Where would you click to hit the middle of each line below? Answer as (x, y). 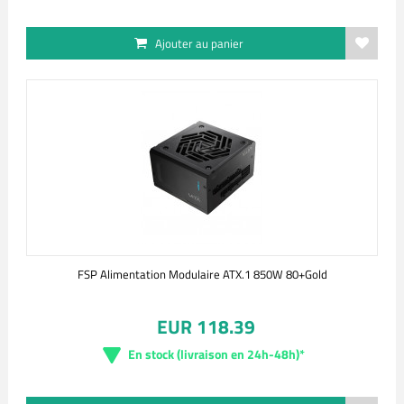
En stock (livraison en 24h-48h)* (216, 354)
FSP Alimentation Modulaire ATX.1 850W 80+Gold (202, 274)
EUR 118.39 (206, 326)
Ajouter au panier (199, 43)
